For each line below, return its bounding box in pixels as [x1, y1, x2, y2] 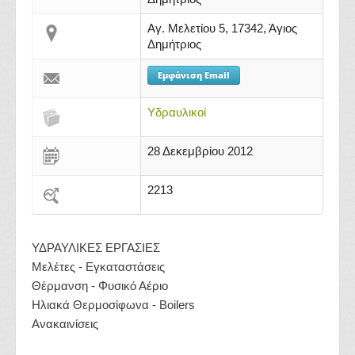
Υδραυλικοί [147, 105, 206, 119]
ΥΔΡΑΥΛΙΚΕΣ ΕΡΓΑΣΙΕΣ [32, 241, 160, 254]
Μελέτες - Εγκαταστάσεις [32, 260, 165, 273]
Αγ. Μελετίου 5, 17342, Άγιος [147, 21, 297, 35]
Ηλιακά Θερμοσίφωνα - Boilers [32, 298, 195, 311]
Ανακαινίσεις [32, 317, 98, 330]
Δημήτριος [147, 37, 201, 51]
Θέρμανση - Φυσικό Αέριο [32, 279, 168, 292]
